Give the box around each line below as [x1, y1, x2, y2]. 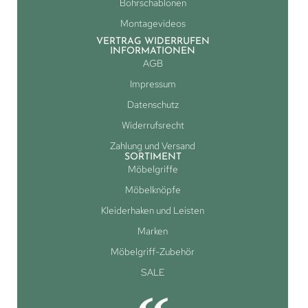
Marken [137, 224, 168, 237]
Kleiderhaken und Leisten [101, 203, 204, 217]
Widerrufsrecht [121, 118, 184, 131]
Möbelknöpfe [124, 183, 181, 196]
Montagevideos [120, 16, 186, 30]
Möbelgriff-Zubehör [111, 245, 195, 258]
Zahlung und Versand [110, 139, 195, 152]
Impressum [129, 77, 176, 90]
